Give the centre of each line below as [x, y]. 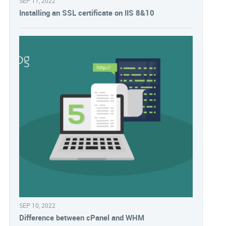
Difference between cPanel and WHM [82, 218]
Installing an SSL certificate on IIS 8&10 [87, 13]
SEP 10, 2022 [37, 206]
